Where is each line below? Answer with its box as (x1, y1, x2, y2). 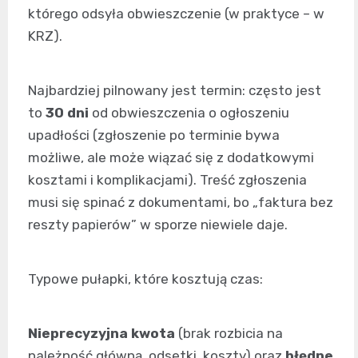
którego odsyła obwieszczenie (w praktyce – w (28, 6, 324, 22)
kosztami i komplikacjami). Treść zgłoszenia (28, 172, 307, 188)
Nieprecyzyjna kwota (28, 325, 175, 341)
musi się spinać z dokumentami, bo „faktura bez (28, 194, 333, 210)
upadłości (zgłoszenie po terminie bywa (28, 127, 280, 143)
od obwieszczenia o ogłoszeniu (89, 105, 289, 121)
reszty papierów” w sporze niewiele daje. (28, 217, 288, 233)
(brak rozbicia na (175, 325, 283, 341)
